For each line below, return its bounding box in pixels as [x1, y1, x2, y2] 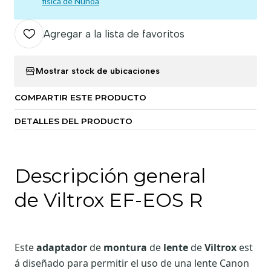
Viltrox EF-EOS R [44, 188, 203, 212]
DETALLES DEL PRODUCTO [15, 116, 132, 126]
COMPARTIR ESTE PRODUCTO [15, 92, 146, 102]
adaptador [36, 240, 87, 254]
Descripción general [15, 163, 206, 188]
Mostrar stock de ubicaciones [36, 65, 160, 77]
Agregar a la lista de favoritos [44, 27, 184, 40]
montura [103, 240, 147, 254]
